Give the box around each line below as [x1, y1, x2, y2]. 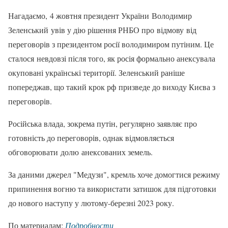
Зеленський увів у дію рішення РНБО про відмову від [8, 24, 196, 35]
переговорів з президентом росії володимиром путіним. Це [8, 38, 214, 49]
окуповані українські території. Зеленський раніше [8, 67, 185, 78]
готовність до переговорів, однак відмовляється [8, 132, 174, 143]
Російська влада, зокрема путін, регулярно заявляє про [8, 118, 197, 129]
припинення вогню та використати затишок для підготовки [8, 183, 216, 194]
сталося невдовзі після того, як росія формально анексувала [8, 52, 215, 64]
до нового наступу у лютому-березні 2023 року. [8, 197, 174, 208]
